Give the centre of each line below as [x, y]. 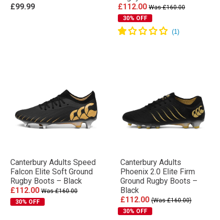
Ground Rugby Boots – [159, 181]
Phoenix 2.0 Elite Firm [158, 172]
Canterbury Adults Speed [53, 162]
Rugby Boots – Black [46, 181]
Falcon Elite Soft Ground [52, 172]
